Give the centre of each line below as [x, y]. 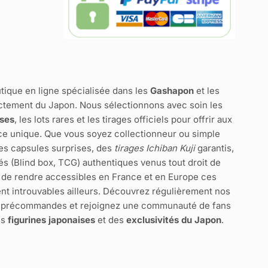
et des [111, 220]
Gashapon [172, 91]
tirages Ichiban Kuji [154, 148]
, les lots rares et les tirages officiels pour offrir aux [123, 119]
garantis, [214, 148]
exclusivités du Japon [174, 220]
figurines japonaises [51, 220]
